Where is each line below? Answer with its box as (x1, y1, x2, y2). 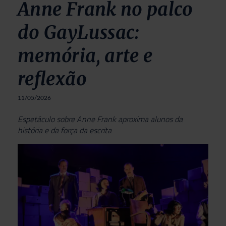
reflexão (18, 67, 87, 90)
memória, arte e (18, 44, 153, 67)
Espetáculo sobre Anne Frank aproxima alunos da (18, 112, 183, 125)
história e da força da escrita (18, 124, 111, 136)
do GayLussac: (18, 21, 140, 44)
